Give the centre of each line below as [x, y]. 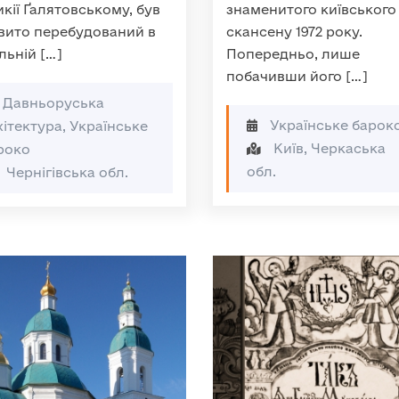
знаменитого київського [311, 9]
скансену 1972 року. [294, 32]
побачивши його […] [297, 76]
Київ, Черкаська [328, 148]
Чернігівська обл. [65, 172]
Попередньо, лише [293, 54]
